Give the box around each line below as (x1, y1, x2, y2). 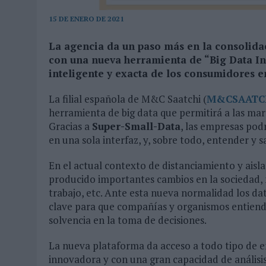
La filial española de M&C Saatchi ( (49, 91, 207, 106)
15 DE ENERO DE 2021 (49, 14, 124, 23)
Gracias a (49, 119, 92, 133)
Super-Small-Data (92, 119, 180, 133)
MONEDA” (61, 7, 87, 18)
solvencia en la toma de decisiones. (49, 213, 207, 227)
